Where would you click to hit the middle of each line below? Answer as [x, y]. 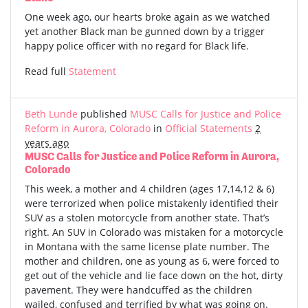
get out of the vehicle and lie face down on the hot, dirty [154, 276]
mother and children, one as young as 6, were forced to [152, 261]
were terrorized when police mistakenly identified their [152, 203]
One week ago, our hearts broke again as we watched [147, 17]
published [104, 114]
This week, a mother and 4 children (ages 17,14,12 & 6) [150, 189]
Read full [47, 71]
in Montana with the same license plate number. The [147, 247]
